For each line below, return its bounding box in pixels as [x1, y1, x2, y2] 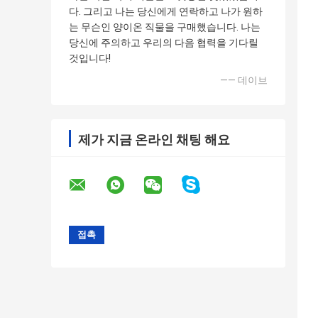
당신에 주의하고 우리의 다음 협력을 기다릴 [69, 37, 258, 49]
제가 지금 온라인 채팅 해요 [78, 132, 230, 148]
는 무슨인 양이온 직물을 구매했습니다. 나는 [69, 21, 261, 33]
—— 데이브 [220, 75, 268, 87]
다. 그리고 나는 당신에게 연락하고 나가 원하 [69, 6, 263, 18]
